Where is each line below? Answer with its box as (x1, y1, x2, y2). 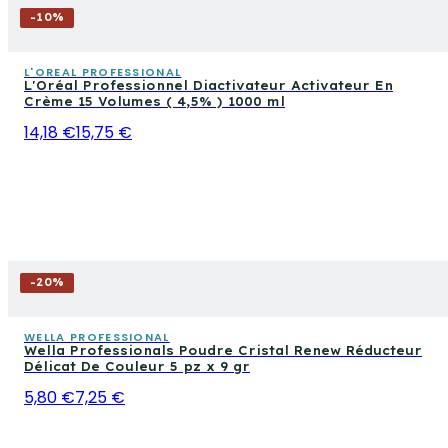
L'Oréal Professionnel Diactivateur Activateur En (24, 77, 393, 93)
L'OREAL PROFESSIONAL (24, 63, 182, 80)
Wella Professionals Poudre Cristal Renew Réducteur (24, 342, 422, 358)
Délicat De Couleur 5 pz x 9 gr (24, 358, 250, 374)
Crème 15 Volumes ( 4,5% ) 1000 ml (24, 93, 285, 109)
